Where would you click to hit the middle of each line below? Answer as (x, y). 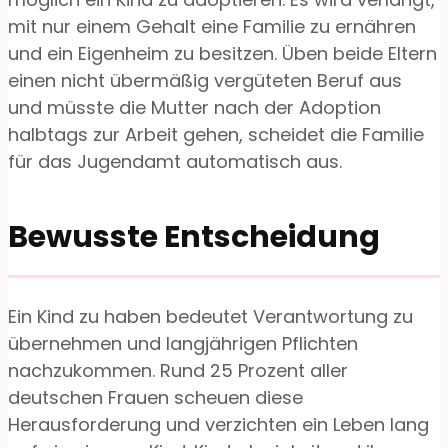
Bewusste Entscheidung (194, 237)
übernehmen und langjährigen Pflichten (183, 344)
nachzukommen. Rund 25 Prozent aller (178, 371)
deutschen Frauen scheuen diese (155, 398)
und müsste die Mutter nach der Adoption (194, 108)
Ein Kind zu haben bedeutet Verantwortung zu (210, 317)
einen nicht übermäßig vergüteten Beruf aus (205, 81)
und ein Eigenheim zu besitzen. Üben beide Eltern (222, 54)
